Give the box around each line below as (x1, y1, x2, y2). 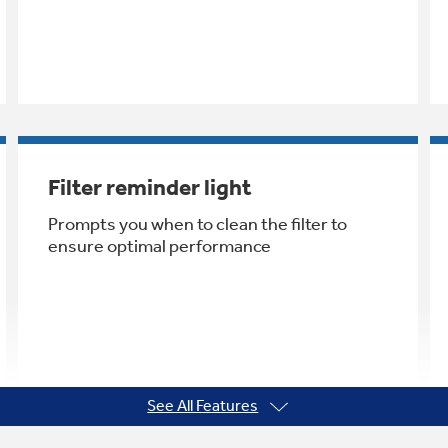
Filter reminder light (47, 173, 252, 201)
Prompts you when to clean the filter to (47, 212, 347, 235)
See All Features (147, 395, 259, 415)
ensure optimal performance (47, 234, 271, 257)
